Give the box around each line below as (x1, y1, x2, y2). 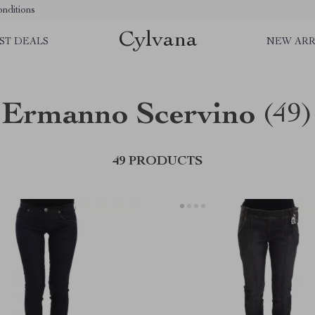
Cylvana (117, 29, 198, 52)
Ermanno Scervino (2, 101, 256, 132)
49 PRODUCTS (112, 155, 202, 168)
